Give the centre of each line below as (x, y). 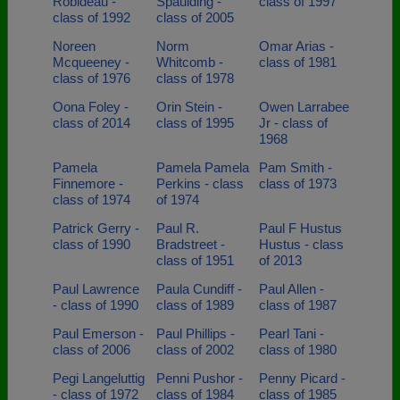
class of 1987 (298, 305)
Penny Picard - (302, 378)
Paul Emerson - (98, 333)
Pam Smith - (296, 167)
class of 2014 (92, 123)
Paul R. (177, 228)
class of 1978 (195, 78)
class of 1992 (92, 17)
